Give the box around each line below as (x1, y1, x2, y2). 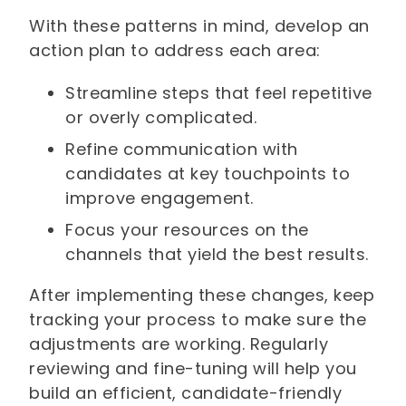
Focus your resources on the (65, 218, 309, 242)
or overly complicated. (65, 106, 257, 130)
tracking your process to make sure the (29, 308, 367, 332)
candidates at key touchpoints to (65, 162, 351, 186)
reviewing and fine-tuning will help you (29, 357, 357, 381)
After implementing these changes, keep (29, 284, 375, 307)
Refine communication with (65, 138, 298, 161)
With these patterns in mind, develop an (29, 14, 370, 38)
